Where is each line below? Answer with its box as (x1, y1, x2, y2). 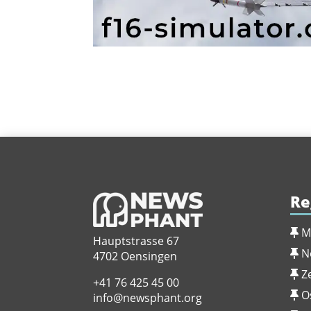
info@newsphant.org (93, 290, 203, 306)
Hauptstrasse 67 (93, 233, 180, 249)
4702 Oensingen (93, 249, 178, 264)
